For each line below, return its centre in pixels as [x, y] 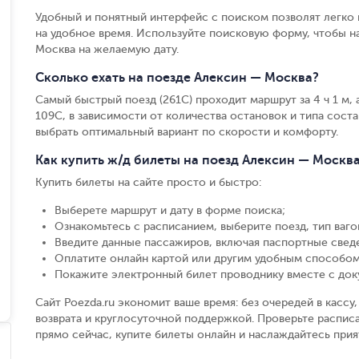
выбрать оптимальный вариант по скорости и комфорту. [187, 132]
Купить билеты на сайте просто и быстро [147, 182]
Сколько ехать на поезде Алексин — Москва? [177, 78]
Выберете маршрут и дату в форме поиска [168, 210]
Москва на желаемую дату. [107, 49]
